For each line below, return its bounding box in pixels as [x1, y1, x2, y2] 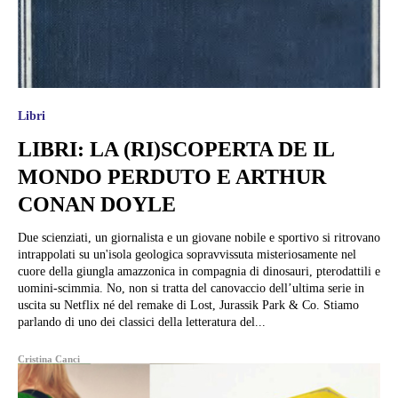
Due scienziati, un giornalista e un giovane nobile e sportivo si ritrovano [18, 230, 380, 244]
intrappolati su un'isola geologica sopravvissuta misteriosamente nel [18, 247, 356, 261]
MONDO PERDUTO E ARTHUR [18, 164, 326, 188]
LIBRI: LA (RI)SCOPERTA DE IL [18, 137, 335, 161]
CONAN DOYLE [18, 192, 176, 216]
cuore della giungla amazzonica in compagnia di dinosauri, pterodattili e [18, 264, 380, 278]
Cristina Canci [18, 353, 80, 364]
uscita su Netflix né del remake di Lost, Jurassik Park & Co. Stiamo [18, 298, 359, 312]
